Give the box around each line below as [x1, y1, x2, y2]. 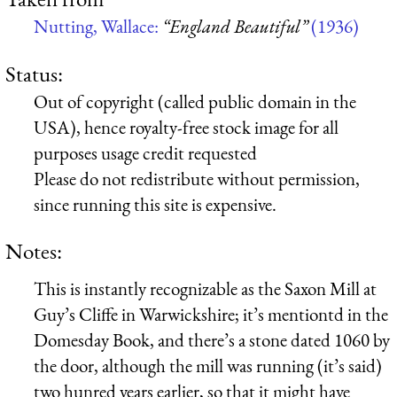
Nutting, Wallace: [34, 14, 162, 39]
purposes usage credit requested [34, 140, 257, 165]
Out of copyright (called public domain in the [34, 89, 356, 113]
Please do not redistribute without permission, [34, 166, 360, 191]
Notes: [5, 236, 62, 265]
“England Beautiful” [162, 14, 307, 39]
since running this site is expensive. [34, 191, 276, 216]
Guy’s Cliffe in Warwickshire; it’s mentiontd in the [34, 301, 388, 326]
